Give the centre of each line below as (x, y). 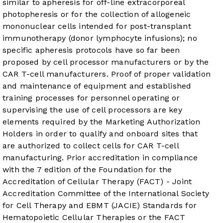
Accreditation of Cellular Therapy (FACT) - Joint (97, 181)
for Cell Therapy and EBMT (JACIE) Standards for (100, 205)
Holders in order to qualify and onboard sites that (100, 133)
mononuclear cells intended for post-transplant (97, 26)
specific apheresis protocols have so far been (91, 50)
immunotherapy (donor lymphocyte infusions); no (100, 38)
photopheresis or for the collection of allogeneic (97, 14)
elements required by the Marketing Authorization (102, 121)
